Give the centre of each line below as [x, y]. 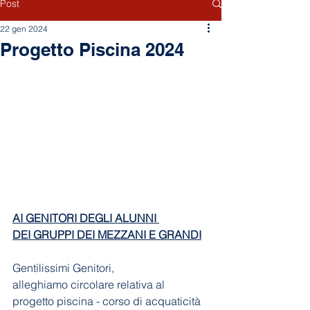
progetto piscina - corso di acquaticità [108, 301]
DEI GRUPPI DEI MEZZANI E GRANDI [107, 235]
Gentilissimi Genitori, [63, 268]
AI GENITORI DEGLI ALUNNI [86, 218]
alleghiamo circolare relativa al [90, 285]
